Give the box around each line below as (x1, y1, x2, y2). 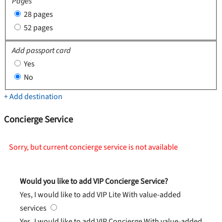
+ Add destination (4, 91, 62, 103)
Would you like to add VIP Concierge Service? (20, 175, 168, 187)
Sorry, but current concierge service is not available (9, 141, 178, 153)
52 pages (24, 22, 53, 33)
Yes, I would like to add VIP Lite (20, 189, 122, 200)
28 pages (24, 8, 53, 20)
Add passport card (12, 45, 71, 56)
